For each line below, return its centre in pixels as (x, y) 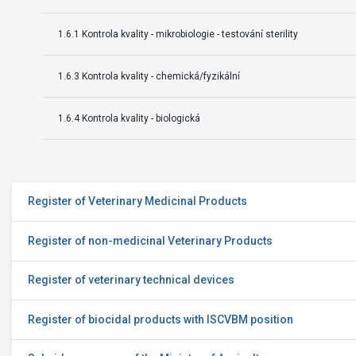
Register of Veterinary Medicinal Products (137, 201)
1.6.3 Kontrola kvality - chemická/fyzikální (149, 77)
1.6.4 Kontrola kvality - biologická (129, 119)
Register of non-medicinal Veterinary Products (150, 240)
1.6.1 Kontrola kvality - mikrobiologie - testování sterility (178, 35)
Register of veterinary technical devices (131, 280)
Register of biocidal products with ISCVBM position (161, 319)
